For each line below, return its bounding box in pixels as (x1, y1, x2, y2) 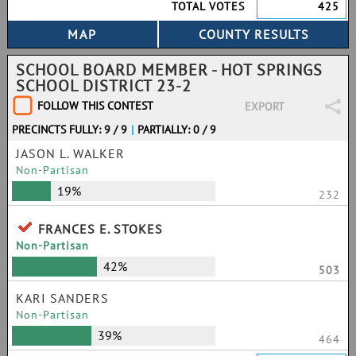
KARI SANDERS (16, 290, 109, 306)
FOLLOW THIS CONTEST (37, 99, 153, 113)
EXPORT (244, 99, 284, 114)
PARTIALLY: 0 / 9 (137, 122, 217, 137)
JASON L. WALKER (16, 145, 125, 161)
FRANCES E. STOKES (38, 221, 163, 237)
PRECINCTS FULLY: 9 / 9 (12, 122, 127, 137)
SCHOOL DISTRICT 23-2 (16, 75, 192, 96)
